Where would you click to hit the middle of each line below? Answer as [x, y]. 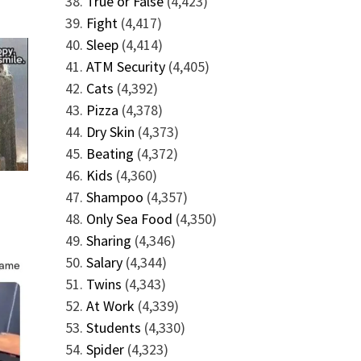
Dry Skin [110, 132]
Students [113, 328]
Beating [110, 154]
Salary [104, 262]
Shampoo [114, 197]
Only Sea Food [129, 219]
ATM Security [125, 66]
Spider [105, 349]
